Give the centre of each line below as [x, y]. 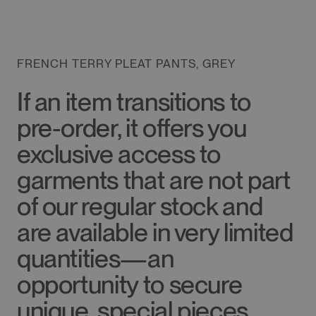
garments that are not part [153, 180]
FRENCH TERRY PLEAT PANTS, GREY [126, 63]
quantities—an [95, 258]
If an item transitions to [134, 102]
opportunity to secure [129, 284]
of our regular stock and [140, 206]
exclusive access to [119, 154]
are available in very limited [155, 232]
